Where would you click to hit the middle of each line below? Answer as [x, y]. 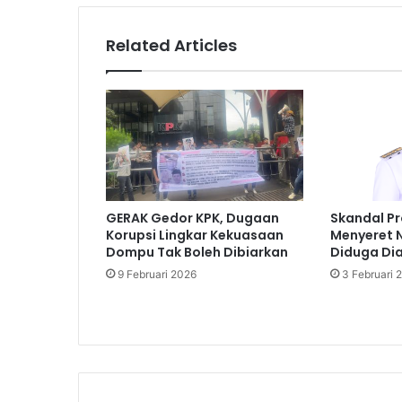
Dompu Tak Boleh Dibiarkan [197, 253]
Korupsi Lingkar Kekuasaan [195, 236]
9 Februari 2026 [157, 275]
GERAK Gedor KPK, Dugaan [192, 218]
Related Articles [171, 46]
